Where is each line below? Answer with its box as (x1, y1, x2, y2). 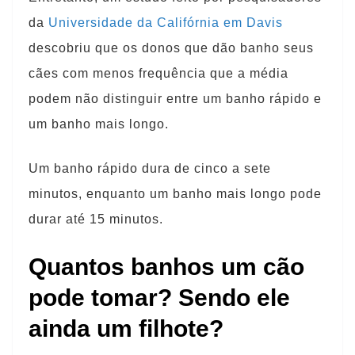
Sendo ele (178, 284, 290, 311)
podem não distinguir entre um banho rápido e (29, 92, 322, 105)
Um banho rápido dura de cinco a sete (29, 162, 271, 175)
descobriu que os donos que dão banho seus (29, 41, 314, 55)
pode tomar (29, 284, 158, 311)
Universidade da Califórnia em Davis (48, 16, 283, 29)
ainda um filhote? (29, 315, 223, 342)
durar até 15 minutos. (29, 212, 163, 226)
